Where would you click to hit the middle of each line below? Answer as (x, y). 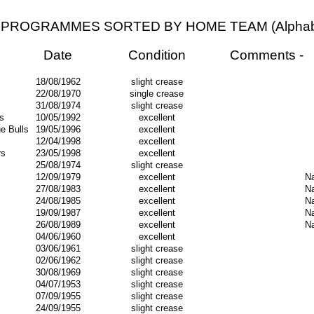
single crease (157, 94)
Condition (157, 55)
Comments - (266, 55)
